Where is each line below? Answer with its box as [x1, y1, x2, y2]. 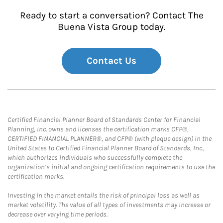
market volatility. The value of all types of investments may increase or [7, 201, 211, 209]
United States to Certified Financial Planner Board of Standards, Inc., [7, 144, 205, 152]
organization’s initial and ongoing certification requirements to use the [7, 163, 215, 171]
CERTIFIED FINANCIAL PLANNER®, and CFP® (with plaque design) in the [7, 134, 212, 143]
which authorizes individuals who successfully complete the [7, 153, 182, 162]
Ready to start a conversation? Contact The [19, 10, 204, 21]
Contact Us [87, 55, 136, 66]
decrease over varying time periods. [7, 210, 108, 219]
